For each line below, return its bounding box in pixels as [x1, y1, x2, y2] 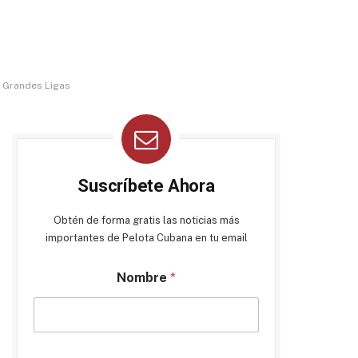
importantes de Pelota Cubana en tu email [45, 232, 248, 244]
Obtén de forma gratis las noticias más [53, 214, 240, 226]
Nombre [117, 270, 170, 285]
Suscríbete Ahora [78, 176, 215, 196]
